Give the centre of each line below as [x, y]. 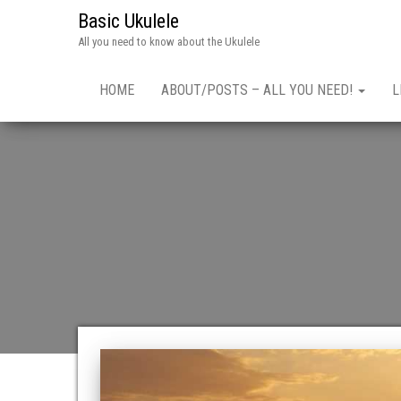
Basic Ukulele [128, 21]
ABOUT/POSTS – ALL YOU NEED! [259, 90]
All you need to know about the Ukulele [169, 42]
